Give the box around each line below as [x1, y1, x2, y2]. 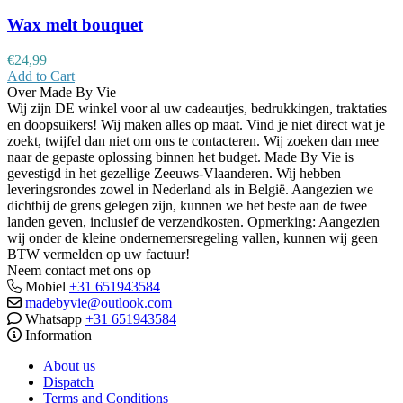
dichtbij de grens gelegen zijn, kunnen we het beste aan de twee [7, 197, 367, 213]
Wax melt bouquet [7, 15, 143, 35]
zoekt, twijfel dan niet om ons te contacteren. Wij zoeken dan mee [7, 132, 379, 148]
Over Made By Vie [7, 84, 116, 100]
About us [43, 357, 95, 373]
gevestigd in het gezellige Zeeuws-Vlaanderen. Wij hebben [7, 165, 341, 181]
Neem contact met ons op [7, 262, 151, 278]
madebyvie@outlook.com [25, 294, 172, 310]
